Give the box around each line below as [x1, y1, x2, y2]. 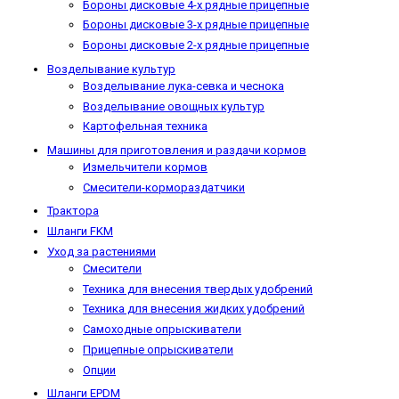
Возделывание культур [47, 61, 175, 76]
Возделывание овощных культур [83, 99, 265, 113]
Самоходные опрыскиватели [83, 322, 241, 337]
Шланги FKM [47, 224, 113, 239]
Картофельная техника [83, 119, 208, 134]
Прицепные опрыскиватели [83, 342, 233, 356]
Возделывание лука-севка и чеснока [83, 78, 284, 93]
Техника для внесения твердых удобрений [83, 281, 313, 296]
